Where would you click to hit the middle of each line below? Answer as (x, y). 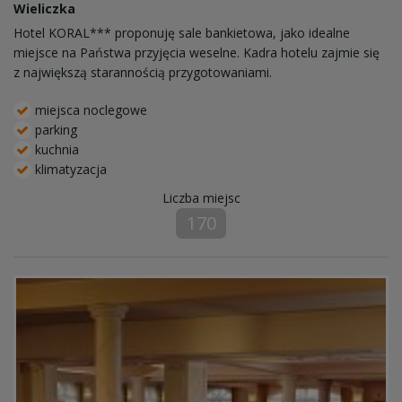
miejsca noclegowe (89, 110)
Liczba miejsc (201, 198)
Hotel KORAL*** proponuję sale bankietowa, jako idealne (182, 33)
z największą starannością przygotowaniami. (143, 73)
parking (54, 130)
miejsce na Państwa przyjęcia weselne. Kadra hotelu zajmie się (197, 53)
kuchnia (55, 150)
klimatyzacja (69, 170)
